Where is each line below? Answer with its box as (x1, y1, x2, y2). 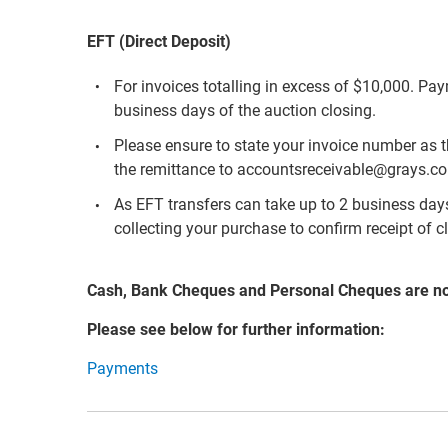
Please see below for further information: (87, 319, 385, 339)
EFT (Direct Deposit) (87, 32, 231, 52)
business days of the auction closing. (114, 100, 377, 120)
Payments (87, 358, 158, 378)
